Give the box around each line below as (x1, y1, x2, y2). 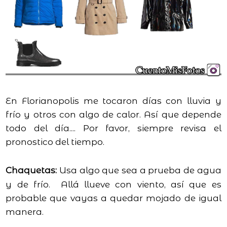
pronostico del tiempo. (6, 137, 105, 147)
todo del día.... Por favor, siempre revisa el (6, 123, 221, 134)
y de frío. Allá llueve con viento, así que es (6, 179, 221, 190)
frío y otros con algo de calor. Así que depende (6, 109, 221, 120)
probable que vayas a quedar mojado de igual (6, 193, 221, 204)
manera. (6, 207, 44, 217)
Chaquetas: (6, 165, 57, 176)
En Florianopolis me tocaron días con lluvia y (6, 96, 221, 106)
